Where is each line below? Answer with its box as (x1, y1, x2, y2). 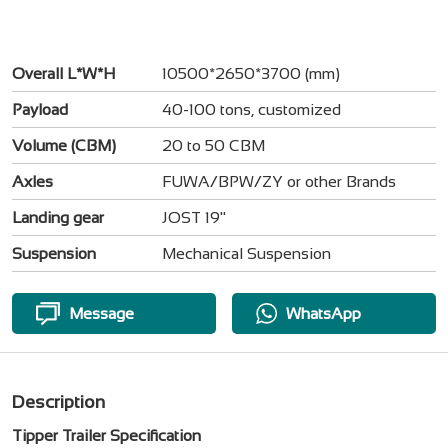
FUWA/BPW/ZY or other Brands (161, 172, 396, 190)
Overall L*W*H (11, 64, 115, 82)
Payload (11, 100, 68, 118)
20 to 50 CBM (161, 136, 265, 154)
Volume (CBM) (11, 136, 116, 154)
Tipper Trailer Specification (11, 426, 201, 444)
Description (11, 391, 105, 412)
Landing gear (11, 208, 104, 226)
